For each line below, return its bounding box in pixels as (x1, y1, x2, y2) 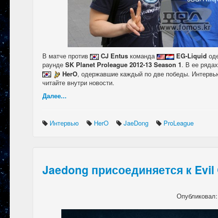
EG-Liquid (176, 51, 207, 61)
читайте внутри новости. (42, 77, 114, 87)
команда (128, 51, 157, 61)
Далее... (42, 91, 67, 100)
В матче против (42, 51, 90, 61)
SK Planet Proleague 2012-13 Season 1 (65, 60, 182, 70)
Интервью (50, 118, 81, 127)
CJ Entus (101, 51, 128, 61)
